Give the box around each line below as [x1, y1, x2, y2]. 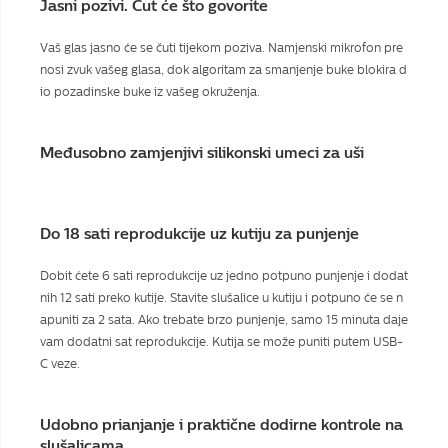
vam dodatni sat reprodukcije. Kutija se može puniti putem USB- [40, 334, 403, 349]
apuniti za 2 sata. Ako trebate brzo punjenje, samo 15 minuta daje [40, 312, 408, 327]
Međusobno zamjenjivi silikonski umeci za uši [40, 143, 364, 162]
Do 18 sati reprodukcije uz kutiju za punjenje [40, 224, 359, 243]
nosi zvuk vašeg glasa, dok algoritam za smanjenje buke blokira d [40, 62, 407, 77]
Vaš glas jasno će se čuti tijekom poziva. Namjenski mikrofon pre [40, 40, 403, 55]
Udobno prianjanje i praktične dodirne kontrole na [40, 415, 403, 434]
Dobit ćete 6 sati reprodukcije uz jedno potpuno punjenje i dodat [40, 268, 408, 283]
